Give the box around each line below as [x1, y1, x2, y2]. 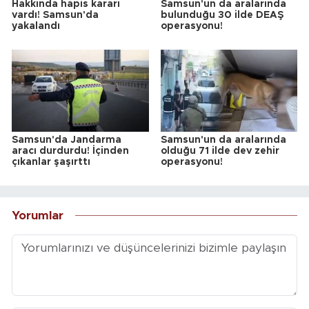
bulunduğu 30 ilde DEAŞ [160, 10, 283, 21]
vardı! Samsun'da [12, 10, 99, 21]
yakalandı [12, 21, 60, 32]
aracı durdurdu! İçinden [12, 146, 129, 157]
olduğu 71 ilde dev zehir [160, 146, 279, 157]
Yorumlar [12, 209, 63, 221]
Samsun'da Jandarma [12, 135, 121, 146]
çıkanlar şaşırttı [12, 157, 90, 168]
